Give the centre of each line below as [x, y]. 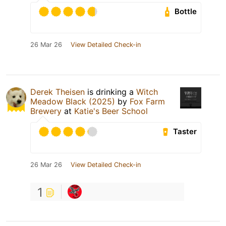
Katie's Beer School [111, 111]
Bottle [186, 12]
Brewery [46, 111]
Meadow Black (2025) [73, 101]
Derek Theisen [58, 92]
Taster [185, 132]
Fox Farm [147, 101]
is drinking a [110, 92]
